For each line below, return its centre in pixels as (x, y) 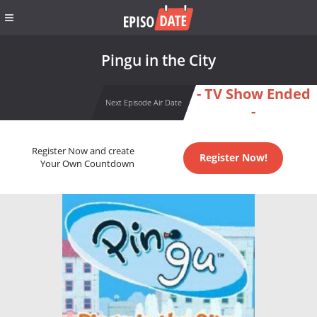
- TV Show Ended (253, 94)
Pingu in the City (158, 60)
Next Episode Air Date (143, 102)
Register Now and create (83, 151)
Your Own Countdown (87, 164)
